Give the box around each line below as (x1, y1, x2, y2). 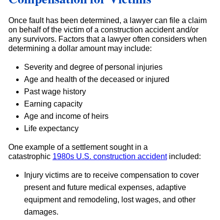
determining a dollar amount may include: (8, 44, 152, 53)
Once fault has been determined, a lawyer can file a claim (8, 16, 207, 25)
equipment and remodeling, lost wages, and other (24, 195, 195, 204)
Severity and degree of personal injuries (24, 63, 163, 72)
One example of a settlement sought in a (8, 143, 148, 152)
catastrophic (8, 152, 53, 161)
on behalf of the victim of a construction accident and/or (8, 26, 198, 34)
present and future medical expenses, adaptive (24, 183, 186, 192)
